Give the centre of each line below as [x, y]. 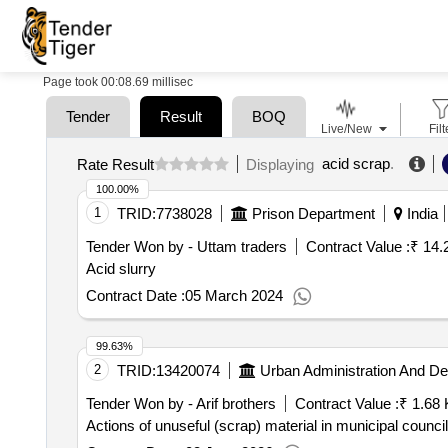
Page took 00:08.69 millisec [118, 82]
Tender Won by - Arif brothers [180, 403]
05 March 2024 [233, 295]
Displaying [283, 164]
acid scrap [355, 163]
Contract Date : [135, 295]
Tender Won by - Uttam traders [186, 246]
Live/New [346, 129]
